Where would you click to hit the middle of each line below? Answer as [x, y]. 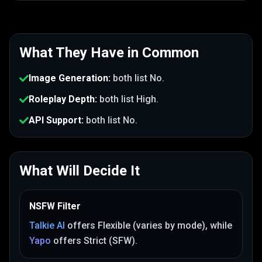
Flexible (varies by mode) [151, 225]
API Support [55, 120]
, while [219, 225]
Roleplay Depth [62, 99]
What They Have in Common [109, 53]
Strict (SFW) [109, 241]
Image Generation [68, 78]
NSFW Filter [55, 206]
